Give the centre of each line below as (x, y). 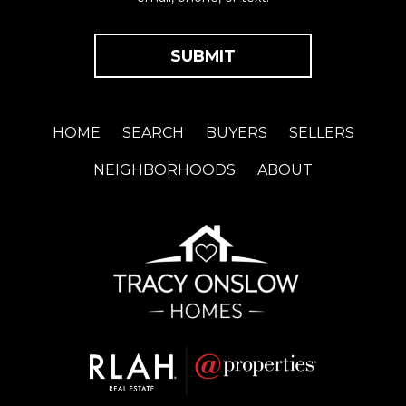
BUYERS (236, 132)
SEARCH (153, 132)
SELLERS (321, 132)
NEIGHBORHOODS (164, 169)
